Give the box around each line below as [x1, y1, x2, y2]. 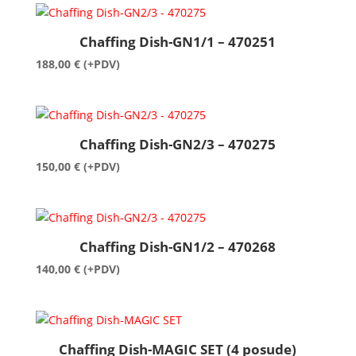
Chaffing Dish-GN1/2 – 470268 [79, 237, 277, 256]
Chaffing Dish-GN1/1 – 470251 [79, 32, 277, 51]
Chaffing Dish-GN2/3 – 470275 [79, 134, 277, 153]
